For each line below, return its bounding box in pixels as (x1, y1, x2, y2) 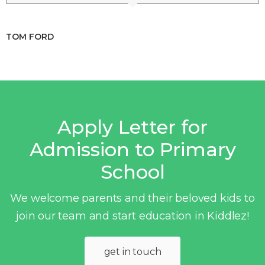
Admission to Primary (29, 137, 236, 161)
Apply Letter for (57, 115, 208, 138)
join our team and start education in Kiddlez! (16, 209, 249, 222)
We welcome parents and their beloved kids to (10, 191, 255, 205)
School (100, 160, 165, 183)
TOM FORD (6, 31, 54, 42)
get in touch (104, 245, 161, 257)
